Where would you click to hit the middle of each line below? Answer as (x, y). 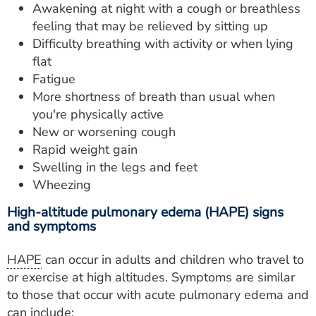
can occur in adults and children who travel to (173, 260)
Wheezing (62, 185)
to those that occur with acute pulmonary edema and (158, 295)
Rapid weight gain (85, 150)
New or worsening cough (104, 132)
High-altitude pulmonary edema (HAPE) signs (145, 212)
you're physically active (98, 114)
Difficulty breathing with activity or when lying (163, 44)
